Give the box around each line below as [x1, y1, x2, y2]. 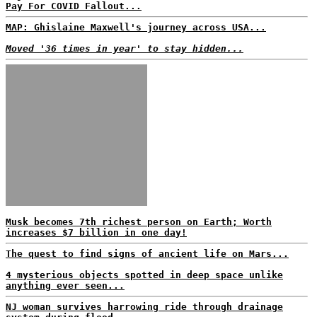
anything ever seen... [6, 280, 125, 291]
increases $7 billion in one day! [6, 227, 187, 238]
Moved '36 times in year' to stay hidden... [6, 43, 243, 54]
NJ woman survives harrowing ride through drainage [6, 301, 283, 312]
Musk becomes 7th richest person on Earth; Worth [6, 217, 272, 227]
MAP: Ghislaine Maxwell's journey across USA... [6, 22, 266, 33]
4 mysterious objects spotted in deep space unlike [6, 270, 283, 280]
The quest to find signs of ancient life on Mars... [6, 248, 289, 259]
